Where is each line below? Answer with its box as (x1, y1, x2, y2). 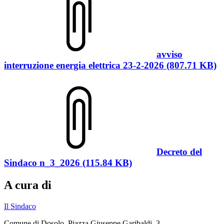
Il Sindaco (4, 202, 36, 211)
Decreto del (156, 146, 202, 157)
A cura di (4, 178, 51, 192)
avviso (156, 48, 182, 59)
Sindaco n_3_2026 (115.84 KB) (4, 157, 132, 168)
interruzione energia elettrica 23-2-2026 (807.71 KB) (4, 59, 216, 70)
